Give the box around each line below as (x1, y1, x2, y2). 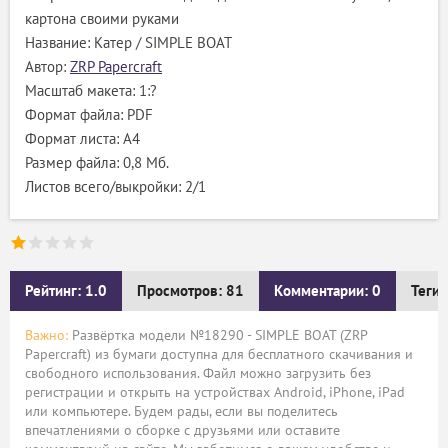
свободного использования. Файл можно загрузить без (25, 364, 371, 382)
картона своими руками (25, 9, 179, 28)
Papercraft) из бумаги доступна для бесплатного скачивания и (25, 345, 413, 363)
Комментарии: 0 (274, 281, 381, 300)
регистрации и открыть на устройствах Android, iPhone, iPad (25, 383, 405, 401)
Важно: (25, 326, 68, 344)
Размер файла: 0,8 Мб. (25, 153, 169, 172)
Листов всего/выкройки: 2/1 (25, 177, 206, 196)
